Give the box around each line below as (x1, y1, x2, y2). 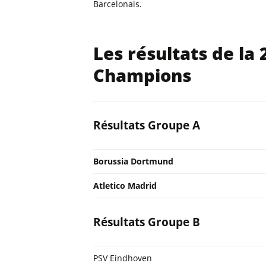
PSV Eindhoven (93, 252, 152, 264)
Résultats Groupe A (93, 118, 200, 133)
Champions (93, 64, 191, 87)
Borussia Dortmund (93, 156, 173, 167)
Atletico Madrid (93, 180, 157, 191)
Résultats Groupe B (93, 214, 200, 230)
